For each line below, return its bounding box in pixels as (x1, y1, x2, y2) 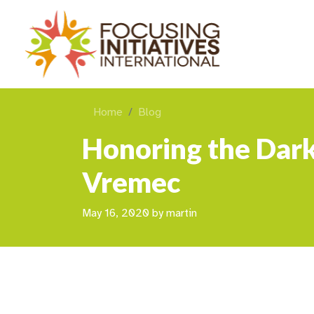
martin (166, 206, 197, 220)
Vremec (82, 165, 180, 199)
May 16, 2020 (82, 206, 149, 220)
